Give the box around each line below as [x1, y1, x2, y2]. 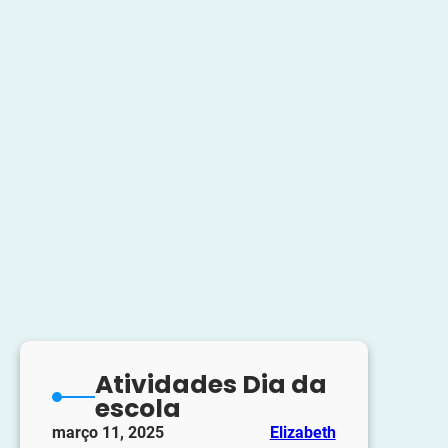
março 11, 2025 [52, 423, 164, 443]
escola [94, 391, 181, 427]
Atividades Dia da [94, 367, 327, 403]
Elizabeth [269, 423, 336, 443]
